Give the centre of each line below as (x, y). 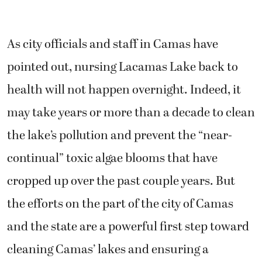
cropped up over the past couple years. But (121, 181)
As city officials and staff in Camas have (113, 44)
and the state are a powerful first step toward (128, 227)
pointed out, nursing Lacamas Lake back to (123, 67)
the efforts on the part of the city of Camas (120, 204)
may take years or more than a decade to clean (131, 113)
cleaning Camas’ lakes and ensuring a (108, 249)
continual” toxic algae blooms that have (112, 158)
